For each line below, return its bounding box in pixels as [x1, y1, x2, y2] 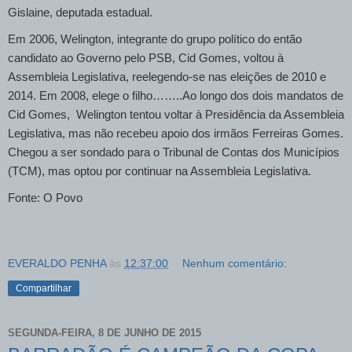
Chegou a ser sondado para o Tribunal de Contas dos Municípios [8, 145, 339, 159]
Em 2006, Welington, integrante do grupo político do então [8, 32, 302, 46]
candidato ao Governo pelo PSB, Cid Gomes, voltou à [8, 51, 284, 64]
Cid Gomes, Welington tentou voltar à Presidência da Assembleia [8, 108, 344, 121]
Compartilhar [16, 282, 71, 294]
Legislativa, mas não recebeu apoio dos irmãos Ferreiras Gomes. [8, 126, 343, 140]
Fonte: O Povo [8, 191, 82, 204]
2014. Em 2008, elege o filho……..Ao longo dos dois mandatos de [8, 89, 343, 102]
